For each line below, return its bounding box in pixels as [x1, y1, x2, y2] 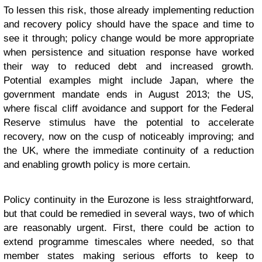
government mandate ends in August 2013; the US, [4, 89, 254, 100]
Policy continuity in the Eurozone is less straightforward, [4, 194, 254, 205]
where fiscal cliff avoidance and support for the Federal [4, 103, 254, 114]
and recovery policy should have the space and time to [4, 19, 254, 30]
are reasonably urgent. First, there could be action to [4, 222, 254, 233]
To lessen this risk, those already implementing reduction [4, 5, 254, 16]
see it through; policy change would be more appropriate [4, 33, 254, 44]
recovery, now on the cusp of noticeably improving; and [4, 131, 254, 142]
